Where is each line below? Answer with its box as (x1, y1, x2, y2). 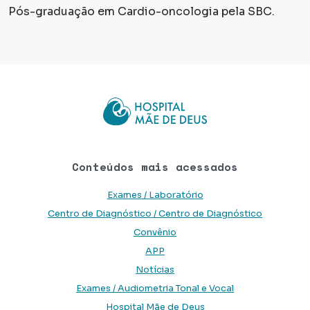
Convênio (134, 227, 176, 239)
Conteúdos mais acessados (72, 158, 238, 176)
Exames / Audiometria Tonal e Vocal (76, 283, 234, 295)
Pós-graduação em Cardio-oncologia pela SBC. (8, 4, 275, 19)
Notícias (136, 264, 174, 276)
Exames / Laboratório (107, 190, 203, 201)
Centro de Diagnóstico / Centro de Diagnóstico (48, 208, 262, 220)
